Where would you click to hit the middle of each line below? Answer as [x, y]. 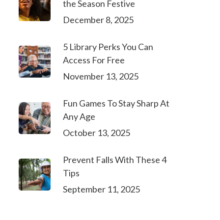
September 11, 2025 [101, 189]
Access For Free [94, 60]
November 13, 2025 [100, 76]
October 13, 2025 [96, 133]
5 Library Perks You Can [108, 47]
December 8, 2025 [98, 20]
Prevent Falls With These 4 [114, 160]
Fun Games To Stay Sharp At [116, 103]
